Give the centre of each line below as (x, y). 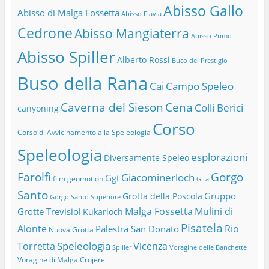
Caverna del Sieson (112, 107)
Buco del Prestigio (199, 61)
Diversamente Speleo (146, 158)
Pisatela (201, 228)
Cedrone (45, 34)
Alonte (32, 229)
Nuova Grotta (71, 230)
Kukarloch (103, 212)
